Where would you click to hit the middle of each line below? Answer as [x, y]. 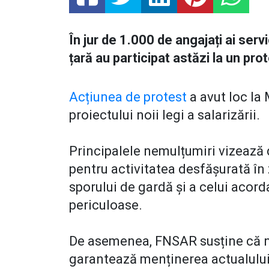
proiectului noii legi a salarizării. [166, 115]
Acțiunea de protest [129, 97]
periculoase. [107, 205]
